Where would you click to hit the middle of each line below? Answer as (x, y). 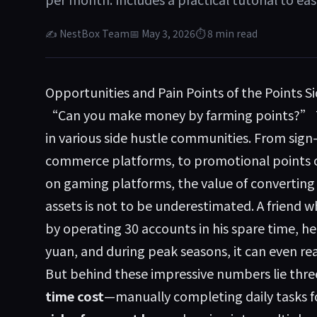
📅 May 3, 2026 (162, 33)
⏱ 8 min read (226, 33)
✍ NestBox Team (87, 33)
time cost (75, 296)
